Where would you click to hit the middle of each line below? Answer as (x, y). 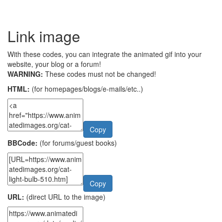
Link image (44, 36)
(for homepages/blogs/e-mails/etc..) (86, 88)
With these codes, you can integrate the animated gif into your (105, 54)
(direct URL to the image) (65, 197)
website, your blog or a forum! (54, 64)
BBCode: (23, 142)
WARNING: (25, 74)
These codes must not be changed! (100, 74)
